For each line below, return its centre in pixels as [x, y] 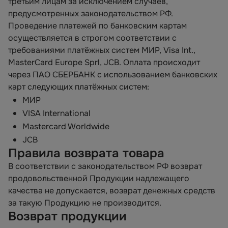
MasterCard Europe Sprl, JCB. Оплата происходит [104, 62]
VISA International [56, 113]
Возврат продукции [67, 216]
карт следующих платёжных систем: [79, 87]
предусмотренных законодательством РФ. [91, 13]
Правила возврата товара [86, 153]
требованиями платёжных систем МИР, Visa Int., [102, 50]
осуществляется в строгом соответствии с [92, 38]
